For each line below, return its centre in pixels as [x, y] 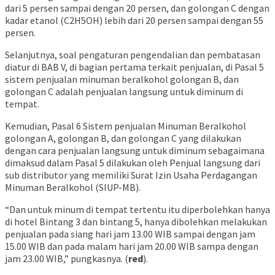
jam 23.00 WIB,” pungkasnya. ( [67, 259]
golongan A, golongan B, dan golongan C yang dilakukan [123, 138]
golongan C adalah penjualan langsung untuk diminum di [124, 92]
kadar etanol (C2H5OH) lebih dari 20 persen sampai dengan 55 [134, 21]
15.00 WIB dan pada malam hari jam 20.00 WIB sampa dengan [132, 246]
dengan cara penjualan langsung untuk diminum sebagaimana [135, 151]
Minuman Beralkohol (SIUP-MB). [73, 188]
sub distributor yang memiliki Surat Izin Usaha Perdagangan [131, 175]
